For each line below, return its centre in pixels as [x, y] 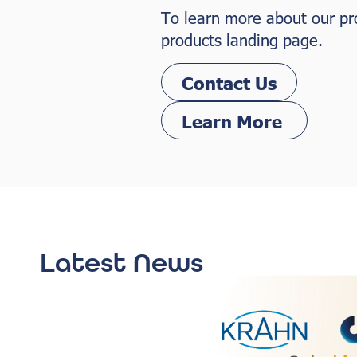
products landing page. [242, 39]
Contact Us [229, 82]
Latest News [122, 263]
